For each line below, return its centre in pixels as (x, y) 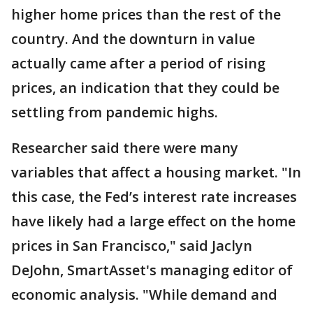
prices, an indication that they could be (145, 88)
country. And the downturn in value (133, 39)
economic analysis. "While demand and (144, 295)
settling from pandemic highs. (115, 112)
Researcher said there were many (125, 148)
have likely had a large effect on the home (153, 221)
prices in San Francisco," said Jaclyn (132, 246)
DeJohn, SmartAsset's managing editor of (152, 270)
